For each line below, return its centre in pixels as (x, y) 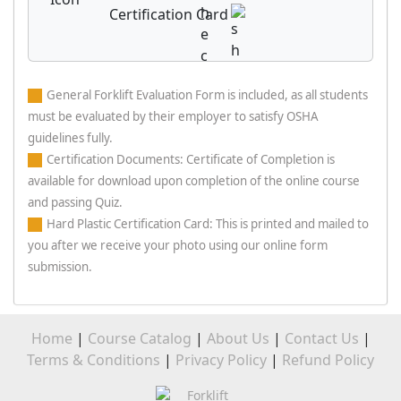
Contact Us (321, 338)
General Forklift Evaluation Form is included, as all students (207, 95)
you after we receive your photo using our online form (178, 245)
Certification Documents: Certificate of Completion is (191, 159)
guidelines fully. (70, 138)
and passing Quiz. (75, 202)
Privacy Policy (221, 360)
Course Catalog (139, 338)
